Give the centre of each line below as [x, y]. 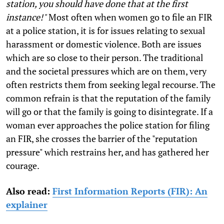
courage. [23, 165]
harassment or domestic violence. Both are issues [104, 44]
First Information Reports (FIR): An [130, 191]
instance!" [26, 17]
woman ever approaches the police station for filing [108, 125]
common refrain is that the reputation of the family [108, 98]
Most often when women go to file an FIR [129, 17]
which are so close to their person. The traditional [104, 57]
